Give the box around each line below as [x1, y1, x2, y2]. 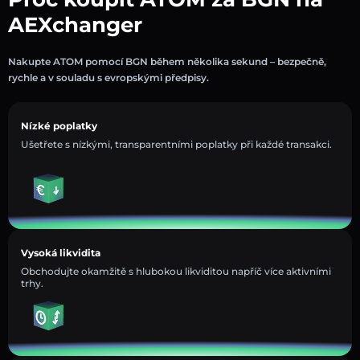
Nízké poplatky [21, 119, 97, 132]
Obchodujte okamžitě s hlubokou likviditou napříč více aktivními [21, 264, 331, 277]
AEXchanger [8, 11, 142, 38]
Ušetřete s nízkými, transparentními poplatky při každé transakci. [21, 137, 332, 150]
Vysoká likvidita [21, 246, 100, 259]
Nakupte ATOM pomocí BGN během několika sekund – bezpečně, [8, 55, 326, 67]
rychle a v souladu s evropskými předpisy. [8, 71, 209, 84]
